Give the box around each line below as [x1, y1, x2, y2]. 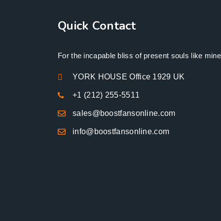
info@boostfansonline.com [73, 127, 170, 136]
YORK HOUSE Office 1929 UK [73, 72, 185, 81]
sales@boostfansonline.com [73, 109, 176, 117]
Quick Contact [58, 17, 136, 34]
